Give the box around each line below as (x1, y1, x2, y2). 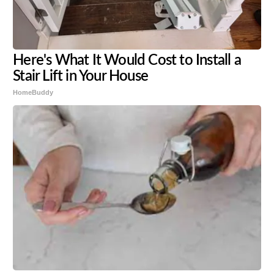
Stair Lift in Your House (13, 69, 148, 84)
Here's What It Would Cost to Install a (13, 53, 241, 68)
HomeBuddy (13, 89, 54, 97)
